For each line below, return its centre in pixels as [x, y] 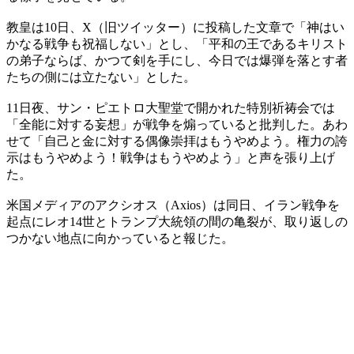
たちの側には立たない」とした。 [101, 77]
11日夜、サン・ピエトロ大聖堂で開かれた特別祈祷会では [171, 107]
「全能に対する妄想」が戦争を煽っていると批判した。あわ [177, 124]
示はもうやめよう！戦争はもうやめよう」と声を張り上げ [171, 157]
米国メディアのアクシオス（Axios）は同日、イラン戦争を [173, 205]
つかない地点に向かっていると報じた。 [120, 238]
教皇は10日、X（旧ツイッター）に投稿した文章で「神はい [175, 27]
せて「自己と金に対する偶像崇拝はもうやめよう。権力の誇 [177, 141]
